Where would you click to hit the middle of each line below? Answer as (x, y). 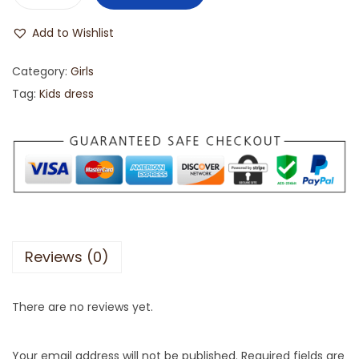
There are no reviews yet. (83, 307)
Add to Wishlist (73, 32)
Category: (41, 71)
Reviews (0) (67, 257)
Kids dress (67, 93)
